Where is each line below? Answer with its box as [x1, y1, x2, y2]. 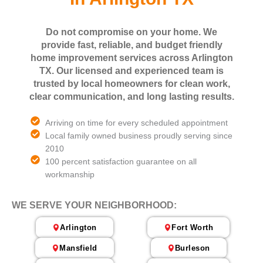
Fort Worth [171, 222, 213, 232]
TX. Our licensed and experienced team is [39, 65, 224, 76]
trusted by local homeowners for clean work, [33, 78, 230, 89]
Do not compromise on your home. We [46, 26, 217, 37]
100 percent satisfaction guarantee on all [45, 156, 197, 166]
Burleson [174, 243, 210, 252]
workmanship [45, 169, 95, 179]
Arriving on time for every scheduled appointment [45, 117, 228, 127]
